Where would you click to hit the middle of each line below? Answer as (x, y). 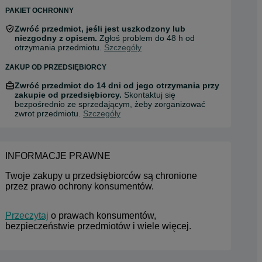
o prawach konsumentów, (102, 216)
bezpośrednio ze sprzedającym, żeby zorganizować (110, 104)
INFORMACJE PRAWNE (58, 156)
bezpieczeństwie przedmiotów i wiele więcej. (98, 226)
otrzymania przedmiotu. (59, 47)
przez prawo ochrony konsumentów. (80, 186)
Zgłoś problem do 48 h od (146, 38)
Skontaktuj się (150, 95)
